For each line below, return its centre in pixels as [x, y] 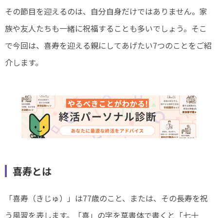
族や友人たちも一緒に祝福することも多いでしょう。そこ [106, 28]
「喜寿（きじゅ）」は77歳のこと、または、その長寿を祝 [106, 198]
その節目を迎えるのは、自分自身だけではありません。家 [106, 11]
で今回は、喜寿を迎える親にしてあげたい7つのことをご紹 [108, 45]
